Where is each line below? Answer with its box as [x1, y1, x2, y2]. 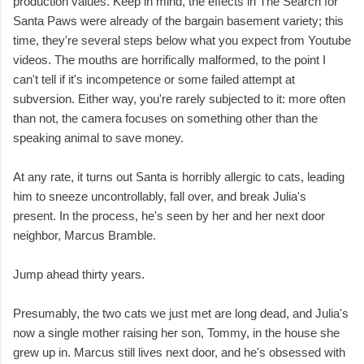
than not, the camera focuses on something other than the [13, 111, 318, 126]
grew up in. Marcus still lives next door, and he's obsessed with [13, 345, 345, 360]
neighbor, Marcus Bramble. [13, 228, 156, 243]
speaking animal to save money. [13, 131, 184, 145]
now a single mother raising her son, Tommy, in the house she [13, 326, 340, 340]
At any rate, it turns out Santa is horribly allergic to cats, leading [13, 170, 344, 184]
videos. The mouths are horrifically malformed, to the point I [13, 53, 326, 67]
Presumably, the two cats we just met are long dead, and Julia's [13, 306, 349, 321]
